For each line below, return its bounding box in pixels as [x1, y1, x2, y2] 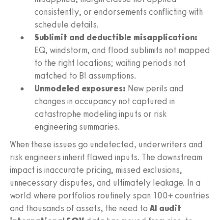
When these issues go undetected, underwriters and [10, 138, 203, 150]
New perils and [126, 82, 184, 94]
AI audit [150, 202, 181, 214]
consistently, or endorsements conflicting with [34, 6, 203, 17]
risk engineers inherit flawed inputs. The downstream [10, 151, 202, 163]
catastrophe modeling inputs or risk [34, 108, 166, 119]
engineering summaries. [34, 121, 120, 132]
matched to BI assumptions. [34, 70, 137, 81]
